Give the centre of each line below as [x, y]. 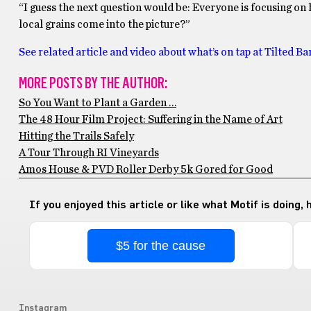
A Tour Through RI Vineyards [89, 153]
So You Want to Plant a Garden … [97, 103]
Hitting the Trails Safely [76, 136]
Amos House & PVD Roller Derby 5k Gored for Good [145, 169]
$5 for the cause [161, 246]
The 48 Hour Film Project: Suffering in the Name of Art [150, 119]
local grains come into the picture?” [104, 24]
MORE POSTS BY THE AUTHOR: [93, 83]
